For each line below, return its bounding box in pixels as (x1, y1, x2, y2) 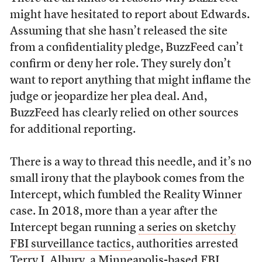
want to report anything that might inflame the (9, 75, 251, 87)
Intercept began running (9, 222, 139, 234)
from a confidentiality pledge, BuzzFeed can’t (9, 42, 243, 54)
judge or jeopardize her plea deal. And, (9, 91, 207, 103)
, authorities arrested (130, 239, 239, 250)
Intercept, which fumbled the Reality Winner (9, 189, 242, 201)
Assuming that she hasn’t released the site (9, 26, 227, 37)
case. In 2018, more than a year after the (9, 206, 218, 218)
